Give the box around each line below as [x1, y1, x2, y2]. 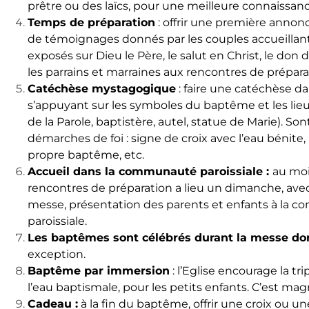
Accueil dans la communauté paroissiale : [28, 165, 272, 179]
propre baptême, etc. [28, 148, 144, 162]
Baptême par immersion [28, 264, 170, 278]
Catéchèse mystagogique [28, 82, 176, 96]
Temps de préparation [28, 16, 155, 30]
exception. [28, 248, 86, 261]
